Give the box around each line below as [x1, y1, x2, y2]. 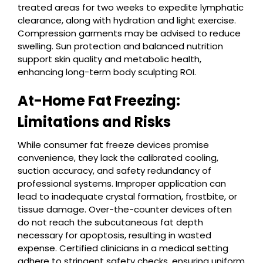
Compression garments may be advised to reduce [18, 27, 241, 39]
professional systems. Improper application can [18, 177, 226, 190]
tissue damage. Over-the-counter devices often [18, 203, 232, 215]
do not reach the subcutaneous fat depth [18, 216, 203, 228]
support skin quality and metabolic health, [18, 53, 201, 65]
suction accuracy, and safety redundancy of [18, 164, 211, 177]
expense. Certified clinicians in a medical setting [18, 242, 228, 254]
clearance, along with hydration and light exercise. [18, 14, 236, 26]
